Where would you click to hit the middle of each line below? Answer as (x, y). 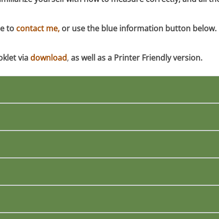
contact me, (39, 29)
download (49, 58)
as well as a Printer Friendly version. (137, 58)
